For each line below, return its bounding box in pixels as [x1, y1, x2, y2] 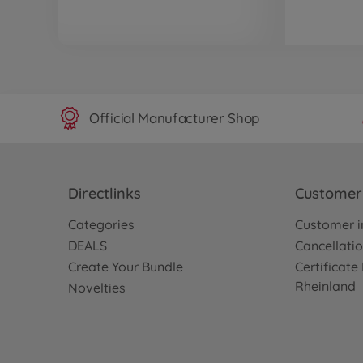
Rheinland [295, 277, 356, 294]
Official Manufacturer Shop [89, 109, 260, 127]
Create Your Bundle [68, 258, 183, 275]
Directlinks [68, 183, 141, 203]
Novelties [68, 279, 126, 296]
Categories [68, 216, 135, 233]
